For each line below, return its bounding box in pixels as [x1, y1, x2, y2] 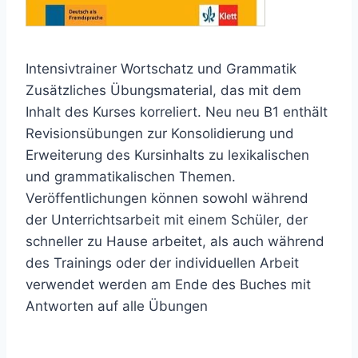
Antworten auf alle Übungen [26, 297, 208, 314]
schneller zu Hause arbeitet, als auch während [26, 233, 324, 249]
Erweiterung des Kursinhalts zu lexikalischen [26, 146, 309, 163]
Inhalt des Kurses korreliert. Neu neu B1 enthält [26, 103, 328, 120]
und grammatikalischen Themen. [26, 168, 236, 185]
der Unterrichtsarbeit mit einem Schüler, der [26, 211, 308, 228]
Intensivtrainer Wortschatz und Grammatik [26, 60, 296, 77]
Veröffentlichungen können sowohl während [26, 189, 308, 206]
